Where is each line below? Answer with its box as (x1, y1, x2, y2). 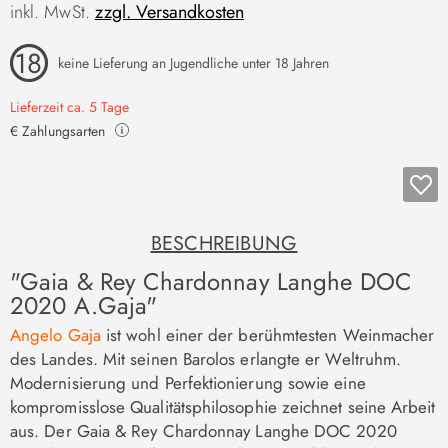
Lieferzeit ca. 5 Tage (10, 96, 129, 117)
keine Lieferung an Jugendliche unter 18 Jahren (57, 52, 329, 73)
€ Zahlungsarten (10, 120, 106, 141)
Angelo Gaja (10, 322, 101, 347)
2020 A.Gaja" (10, 287, 158, 323)
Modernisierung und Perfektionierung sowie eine (10, 370, 366, 395)
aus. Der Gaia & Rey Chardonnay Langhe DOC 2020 (10, 418, 397, 443)
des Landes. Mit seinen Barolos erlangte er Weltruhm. (10, 346, 402, 371)
